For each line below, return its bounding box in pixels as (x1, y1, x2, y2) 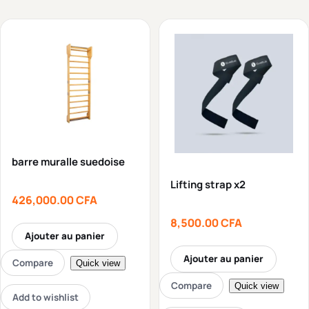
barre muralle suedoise (12, 154, 125, 170)
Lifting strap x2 (170, 177, 246, 192)
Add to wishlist (12, 291, 79, 304)
